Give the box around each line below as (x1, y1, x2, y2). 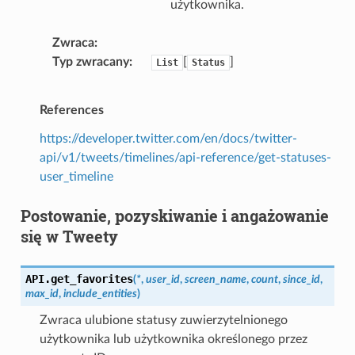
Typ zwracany (52, 55, 129, 68)
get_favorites (50, 272, 133, 285)
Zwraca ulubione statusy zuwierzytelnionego (39, 313, 288, 326)
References (39, 103, 104, 116)
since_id (282, 273, 320, 285)
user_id (145, 273, 180, 285)
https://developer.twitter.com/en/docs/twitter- (39, 132, 297, 145)
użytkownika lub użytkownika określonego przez (39, 332, 307, 345)
